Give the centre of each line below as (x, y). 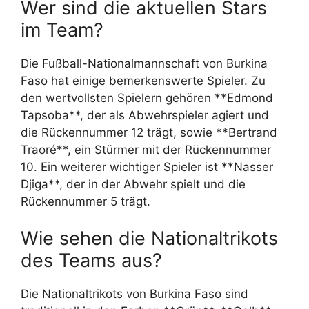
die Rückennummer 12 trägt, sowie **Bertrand (149, 132)
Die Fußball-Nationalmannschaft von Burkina (144, 63)
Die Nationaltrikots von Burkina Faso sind (134, 294)
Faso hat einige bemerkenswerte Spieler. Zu (143, 80)
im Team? (62, 30)
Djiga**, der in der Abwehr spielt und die (133, 184)
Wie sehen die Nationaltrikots (149, 239)
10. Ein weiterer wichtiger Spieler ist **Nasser (147, 167)
